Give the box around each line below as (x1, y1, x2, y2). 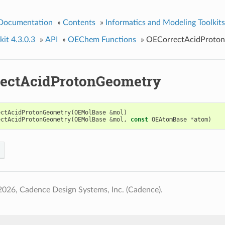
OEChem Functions (67, 35, 136, 44)
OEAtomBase (151, 116, 187, 123)
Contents (62, 18, 95, 27)
